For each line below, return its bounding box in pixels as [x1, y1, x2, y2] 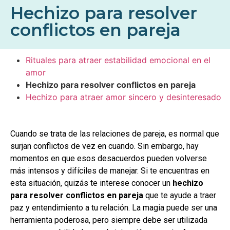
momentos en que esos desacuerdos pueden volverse [10, 153, 207, 163]
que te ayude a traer [143, 190, 216, 200]
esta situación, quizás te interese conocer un [10, 178, 172, 188]
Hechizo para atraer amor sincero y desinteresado [26, 91, 221, 102]
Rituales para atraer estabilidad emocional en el [26, 54, 210, 65]
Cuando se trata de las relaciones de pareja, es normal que [10, 128, 219, 139]
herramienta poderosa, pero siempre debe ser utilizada [10, 215, 207, 225]
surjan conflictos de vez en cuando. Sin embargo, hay [10, 141, 199, 151]
